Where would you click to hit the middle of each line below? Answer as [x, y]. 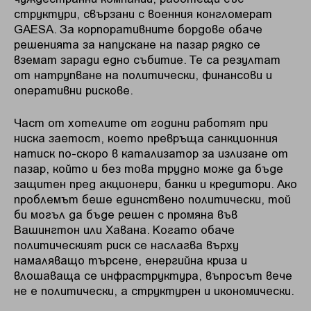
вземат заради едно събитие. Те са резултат [147, 59]
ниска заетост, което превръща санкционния [146, 138]
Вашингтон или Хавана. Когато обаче [124, 229]
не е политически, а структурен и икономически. [154, 291]
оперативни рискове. [74, 89]
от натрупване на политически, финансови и [143, 74]
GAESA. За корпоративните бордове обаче [138, 28]
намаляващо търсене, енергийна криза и [131, 260]
